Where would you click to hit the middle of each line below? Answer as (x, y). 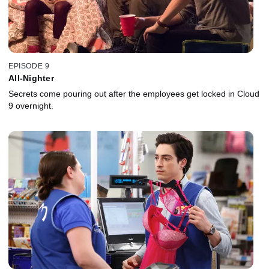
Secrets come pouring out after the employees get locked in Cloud (134, 93)
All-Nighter (31, 78)
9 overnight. (31, 105)
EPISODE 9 (29, 66)
